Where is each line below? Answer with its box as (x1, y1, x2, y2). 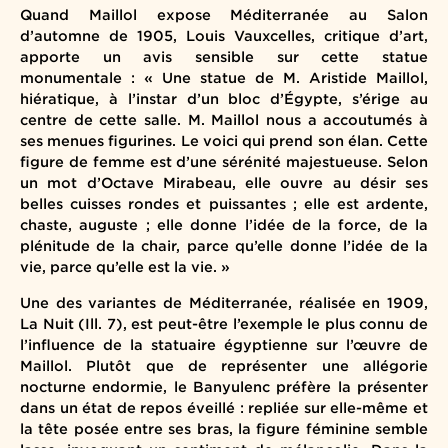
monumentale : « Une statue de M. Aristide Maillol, (20, 69, 428, 87)
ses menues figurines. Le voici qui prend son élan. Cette (20, 132, 428, 150)
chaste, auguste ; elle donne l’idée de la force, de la (20, 216, 428, 234)
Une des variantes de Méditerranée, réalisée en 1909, (20, 293, 428, 311)
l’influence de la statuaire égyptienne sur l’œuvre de (20, 335, 428, 353)
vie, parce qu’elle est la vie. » (20, 258, 230, 276)
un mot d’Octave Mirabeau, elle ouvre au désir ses (20, 174, 428, 192)
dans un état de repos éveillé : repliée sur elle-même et (20, 398, 428, 416)
